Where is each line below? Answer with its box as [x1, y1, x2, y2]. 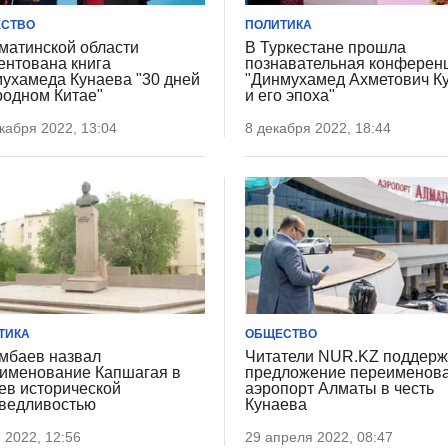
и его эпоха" [245, 87, 336, 105]
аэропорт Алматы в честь [245, 379, 435, 397]
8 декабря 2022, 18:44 [245, 120, 392, 137]
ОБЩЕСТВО [245, 326, 318, 341]
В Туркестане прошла [245, 39, 407, 57]
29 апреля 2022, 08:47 [245, 428, 394, 445]
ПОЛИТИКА [245, 18, 313, 33]
